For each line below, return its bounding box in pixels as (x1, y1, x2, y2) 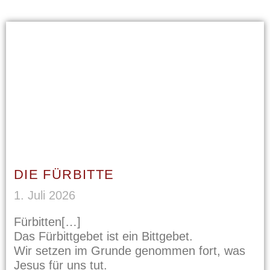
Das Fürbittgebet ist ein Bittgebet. (13, 230, 193, 243)
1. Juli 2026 (13, 189, 75, 202)
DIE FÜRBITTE (13, 167, 115, 183)
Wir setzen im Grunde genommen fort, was (13, 244, 245, 258)
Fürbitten (13, 215, 61, 229)
